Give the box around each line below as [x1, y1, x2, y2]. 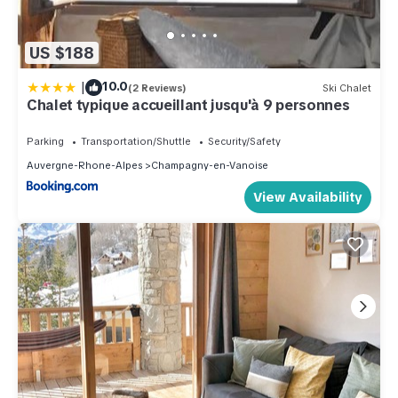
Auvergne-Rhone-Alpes [27, 159, 142, 172]
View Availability [253, 188, 362, 207]
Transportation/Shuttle [81, 135, 191, 148]
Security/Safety [208, 135, 281, 148]
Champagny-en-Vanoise [151, 159, 268, 172]
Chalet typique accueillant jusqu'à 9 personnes [27, 96, 350, 115]
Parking [27, 135, 64, 148]
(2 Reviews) [128, 81, 187, 94]
